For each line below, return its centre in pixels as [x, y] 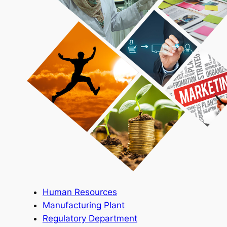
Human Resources [80, 192]
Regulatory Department [90, 218]
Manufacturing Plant [83, 205]
